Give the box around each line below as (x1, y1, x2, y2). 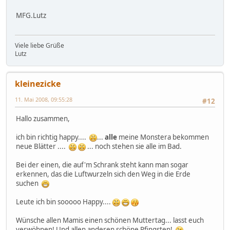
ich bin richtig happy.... (16, 132, 89, 142)
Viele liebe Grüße (15, 41, 64, 50)
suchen (16, 179, 42, 188)
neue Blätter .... (16, 142, 69, 151)
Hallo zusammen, (16, 114, 70, 124)
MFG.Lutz (16, 10, 46, 20)
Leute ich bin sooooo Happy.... (16, 197, 112, 207)
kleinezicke (15, 78, 61, 89)
